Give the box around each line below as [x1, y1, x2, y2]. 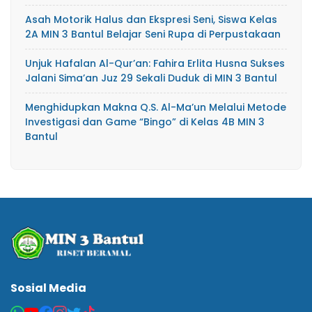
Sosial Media [10, 279, 86, 296]
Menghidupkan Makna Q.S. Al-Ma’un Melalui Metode [25, 100, 286, 114]
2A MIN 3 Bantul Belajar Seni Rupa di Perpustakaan [25, 26, 281, 41]
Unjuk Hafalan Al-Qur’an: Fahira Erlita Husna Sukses [25, 56, 285, 70]
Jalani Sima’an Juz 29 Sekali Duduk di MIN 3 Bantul [25, 70, 277, 85]
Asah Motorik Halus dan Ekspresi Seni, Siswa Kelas [25, 12, 277, 26]
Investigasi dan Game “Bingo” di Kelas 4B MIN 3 [25, 114, 265, 129]
